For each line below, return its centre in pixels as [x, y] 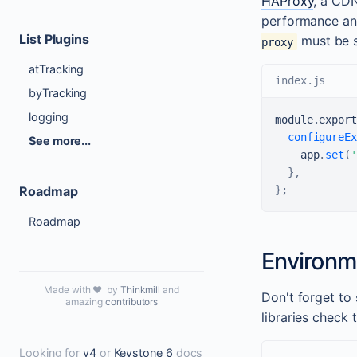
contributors [132, 301]
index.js [300, 81]
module [294, 120]
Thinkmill [140, 289]
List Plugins [55, 39]
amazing [84, 301]
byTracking [58, 93]
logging [49, 117]
